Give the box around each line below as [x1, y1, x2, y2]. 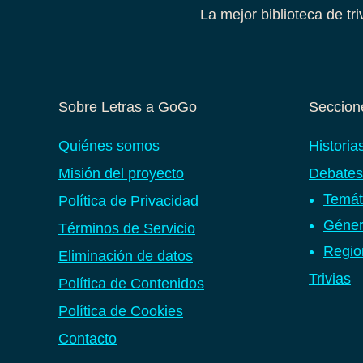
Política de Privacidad [58, 192, 199, 209]
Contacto [58, 330, 117, 347]
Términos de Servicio [58, 220, 195, 237]
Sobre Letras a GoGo [58, 98, 197, 115]
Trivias [309, 270, 351, 287]
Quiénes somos [58, 137, 160, 154]
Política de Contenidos [58, 275, 204, 292]
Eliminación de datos [58, 247, 193, 264]
